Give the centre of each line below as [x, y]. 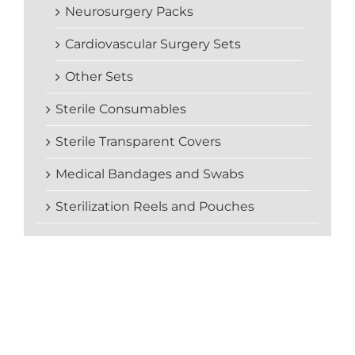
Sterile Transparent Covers [138, 142]
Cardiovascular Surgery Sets [153, 44]
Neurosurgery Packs [129, 12]
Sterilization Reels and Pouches [155, 207]
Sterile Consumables [121, 109]
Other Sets [99, 77]
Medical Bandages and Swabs [150, 174]
